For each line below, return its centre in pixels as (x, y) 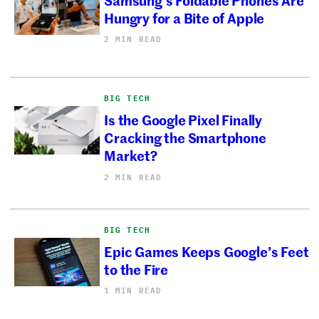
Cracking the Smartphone (185, 137)
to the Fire (136, 269)
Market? (131, 155)
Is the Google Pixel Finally (183, 120)
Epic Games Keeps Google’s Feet (206, 251)
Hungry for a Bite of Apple (184, 18)
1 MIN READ (133, 291)
